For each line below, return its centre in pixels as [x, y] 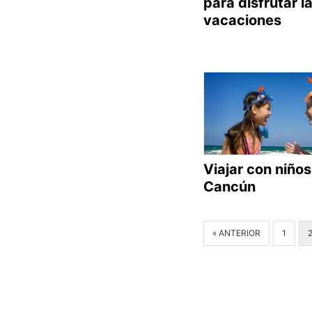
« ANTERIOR [236, 233]
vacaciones [242, 20]
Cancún [229, 186]
